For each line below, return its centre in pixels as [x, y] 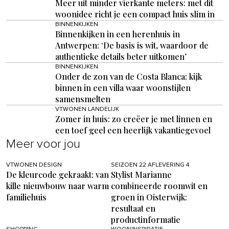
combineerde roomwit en [159, 186]
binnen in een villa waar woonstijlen [123, 87]
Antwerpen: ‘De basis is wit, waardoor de [132, 45]
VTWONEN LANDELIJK [87, 109]
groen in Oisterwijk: [149, 197]
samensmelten [83, 99]
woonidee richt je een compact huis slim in [135, 14]
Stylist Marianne [141, 174]
